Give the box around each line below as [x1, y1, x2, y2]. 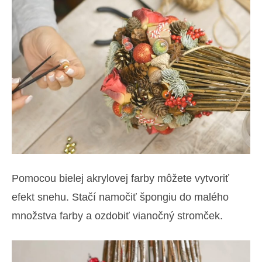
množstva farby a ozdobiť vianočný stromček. [12, 210, 223, 222]
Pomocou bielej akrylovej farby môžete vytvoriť [12, 173, 229, 185]
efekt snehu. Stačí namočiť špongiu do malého [12, 191, 229, 204]
